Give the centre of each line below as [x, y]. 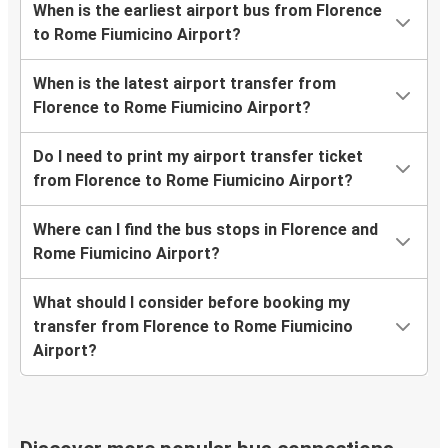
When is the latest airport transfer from [184, 84]
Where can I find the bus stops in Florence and [205, 230]
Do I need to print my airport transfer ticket [198, 157]
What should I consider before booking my [191, 303]
